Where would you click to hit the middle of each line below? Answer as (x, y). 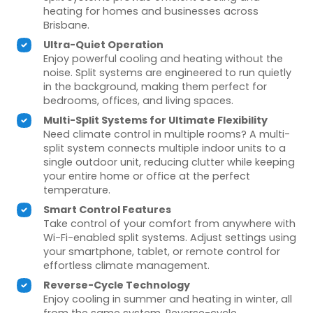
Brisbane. (67, 26)
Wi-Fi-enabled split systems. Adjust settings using (170, 238)
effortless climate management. (127, 266)
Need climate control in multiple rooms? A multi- (167, 134)
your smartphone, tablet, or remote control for (162, 252)
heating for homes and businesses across (151, 12)
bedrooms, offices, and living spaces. (139, 101)
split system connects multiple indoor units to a (165, 148)
